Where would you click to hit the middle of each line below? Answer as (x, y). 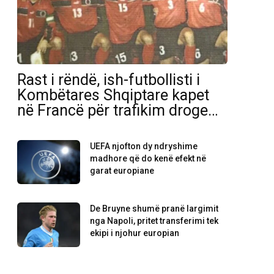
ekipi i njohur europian (135, 233)
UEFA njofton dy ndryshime (144, 146)
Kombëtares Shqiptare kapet (113, 95)
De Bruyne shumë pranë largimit (154, 209)
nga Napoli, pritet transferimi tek (154, 221)
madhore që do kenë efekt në (148, 159)
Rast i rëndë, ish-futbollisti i (109, 80)
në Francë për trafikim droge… (118, 111)
